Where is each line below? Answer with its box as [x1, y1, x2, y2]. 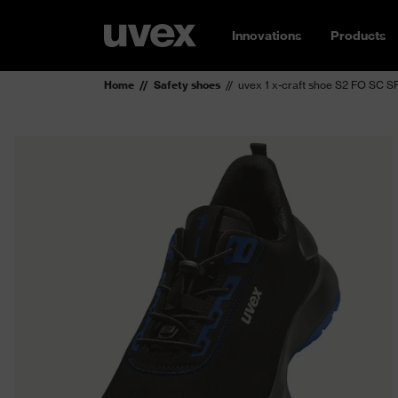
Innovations [232, 28, 302, 44]
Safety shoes [154, 78, 220, 92]
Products [330, 28, 386, 44]
